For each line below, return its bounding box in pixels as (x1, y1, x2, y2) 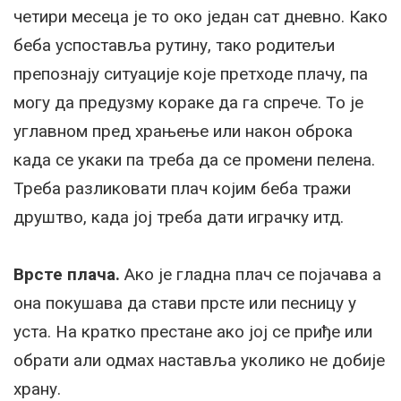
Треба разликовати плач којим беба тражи (13, 177, 351, 199)
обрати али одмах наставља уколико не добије (13, 349, 385, 371)
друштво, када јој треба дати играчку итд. (13, 206, 344, 227)
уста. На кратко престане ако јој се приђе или (13, 320, 372, 342)
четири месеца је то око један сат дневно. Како (13, 5, 388, 27)
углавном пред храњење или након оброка (13, 120, 353, 141)
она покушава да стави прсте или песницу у (13, 292, 356, 313)
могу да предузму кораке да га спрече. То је (13, 91, 363, 113)
